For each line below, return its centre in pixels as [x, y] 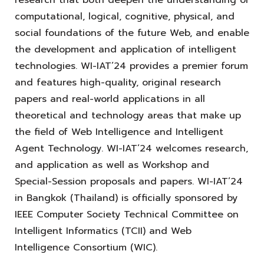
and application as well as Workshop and [112, 165]
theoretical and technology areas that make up [128, 115]
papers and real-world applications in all [110, 99]
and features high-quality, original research [118, 82]
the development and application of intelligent [126, 49]
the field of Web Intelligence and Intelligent [119, 132]
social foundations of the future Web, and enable [132, 33]
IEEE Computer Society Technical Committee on [127, 214]
